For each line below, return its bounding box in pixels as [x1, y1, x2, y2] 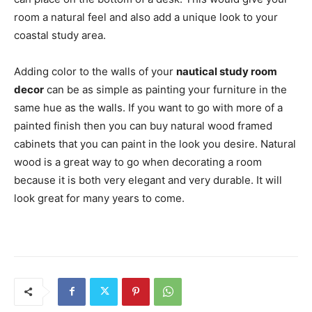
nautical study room [176, 64, 277, 78]
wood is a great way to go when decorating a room [14, 155, 262, 169]
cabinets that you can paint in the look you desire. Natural [14, 136, 296, 150]
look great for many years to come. [14, 191, 185, 205]
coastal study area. [14, 28, 106, 42]
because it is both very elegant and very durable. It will [14, 173, 282, 187]
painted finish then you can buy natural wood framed [14, 118, 272, 132]
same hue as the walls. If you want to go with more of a [14, 100, 283, 114]
